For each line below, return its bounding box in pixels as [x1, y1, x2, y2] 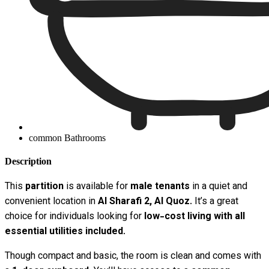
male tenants [130, 180, 190, 195]
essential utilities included [5, 225, 123, 240]
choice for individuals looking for [5, 210, 144, 225]
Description [5, 156, 52, 167]
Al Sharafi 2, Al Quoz [98, 195, 190, 210]
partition [25, 180, 64, 195]
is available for [64, 180, 130, 195]
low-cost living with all [144, 210, 245, 225]
